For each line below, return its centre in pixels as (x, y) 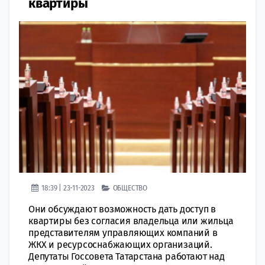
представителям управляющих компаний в (123, 233)
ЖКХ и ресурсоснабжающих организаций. (120, 245)
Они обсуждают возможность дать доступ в (122, 209)
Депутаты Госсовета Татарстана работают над (127, 256)
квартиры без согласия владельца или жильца (131, 221)
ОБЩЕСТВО (130, 188)
